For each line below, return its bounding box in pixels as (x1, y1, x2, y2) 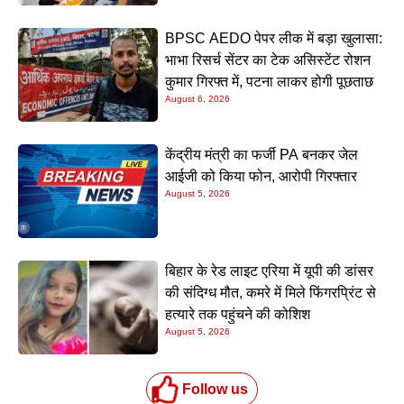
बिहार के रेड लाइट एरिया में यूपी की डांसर (165, 262, 374, 279)
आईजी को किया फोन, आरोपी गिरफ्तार (165, 168, 358, 184)
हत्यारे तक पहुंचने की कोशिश (165, 306, 311, 322)
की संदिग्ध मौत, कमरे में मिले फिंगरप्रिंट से (165, 284, 377, 300)
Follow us (181, 381, 248, 397)
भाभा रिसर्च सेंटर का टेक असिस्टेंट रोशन (165, 52, 372, 69)
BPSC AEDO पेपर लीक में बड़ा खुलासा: (165, 31, 383, 47)
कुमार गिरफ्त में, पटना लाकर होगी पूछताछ (165, 74, 374, 90)
